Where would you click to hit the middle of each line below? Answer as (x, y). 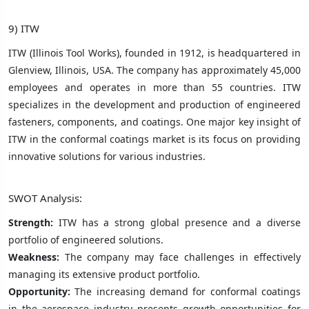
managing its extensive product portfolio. (104, 274)
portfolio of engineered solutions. (86, 239)
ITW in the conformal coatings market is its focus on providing (154, 139)
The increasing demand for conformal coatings (188, 291)
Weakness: (34, 257)
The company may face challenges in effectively (180, 257)
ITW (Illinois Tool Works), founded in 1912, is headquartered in (154, 52)
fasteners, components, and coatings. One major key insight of (154, 121)
